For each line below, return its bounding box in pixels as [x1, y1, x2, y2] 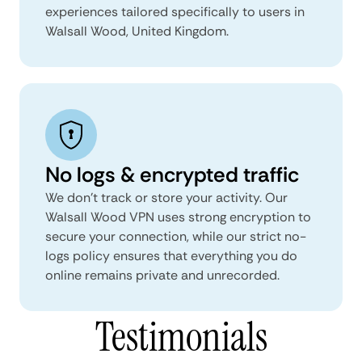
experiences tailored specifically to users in [45, 2, 305, 20]
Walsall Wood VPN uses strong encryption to [45, 208, 311, 225]
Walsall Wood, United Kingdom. [45, 22, 229, 40]
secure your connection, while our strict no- [45, 227, 306, 245]
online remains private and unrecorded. [45, 266, 280, 284]
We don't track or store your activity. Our [45, 188, 288, 206]
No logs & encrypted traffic [45, 160, 299, 188]
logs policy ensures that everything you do [45, 246, 297, 264]
